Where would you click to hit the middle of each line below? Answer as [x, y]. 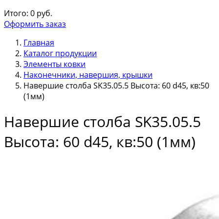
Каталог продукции [60, 53]
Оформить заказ [35, 24]
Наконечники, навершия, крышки [88, 75]
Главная [39, 43]
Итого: [16, 13]
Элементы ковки [55, 64]
